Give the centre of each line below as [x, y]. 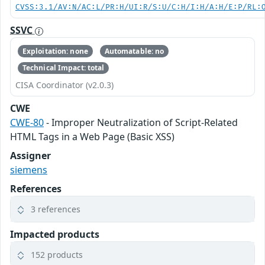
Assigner [30, 156]
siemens [29, 170]
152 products [57, 255]
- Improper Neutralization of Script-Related [141, 123]
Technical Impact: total [63, 67]
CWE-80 [27, 123]
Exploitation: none [55, 51]
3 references [56, 209]
